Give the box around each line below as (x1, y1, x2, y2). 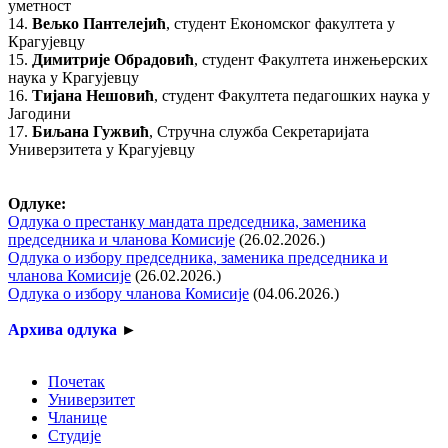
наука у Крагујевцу (8, 68, 139, 86)
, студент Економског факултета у (166, 14, 395, 32)
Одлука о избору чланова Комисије (8, 284, 249, 302)
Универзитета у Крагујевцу (8, 140, 195, 158)
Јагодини (8, 104, 71, 122)
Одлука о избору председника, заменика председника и (8, 248, 388, 266)
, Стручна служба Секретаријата (149, 122, 369, 140)
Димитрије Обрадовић (32, 50, 194, 68)
